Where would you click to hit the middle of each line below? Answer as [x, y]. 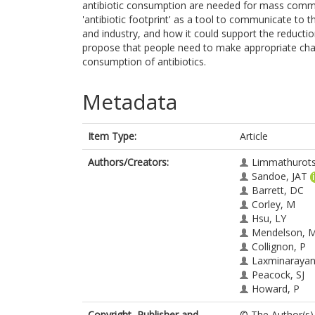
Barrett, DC [278, 190]
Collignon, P [279, 246]
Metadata [130, 102]
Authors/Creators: [128, 162]
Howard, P [276, 289]
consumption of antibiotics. [144, 62]
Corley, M [274, 204]
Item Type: [112, 136]
